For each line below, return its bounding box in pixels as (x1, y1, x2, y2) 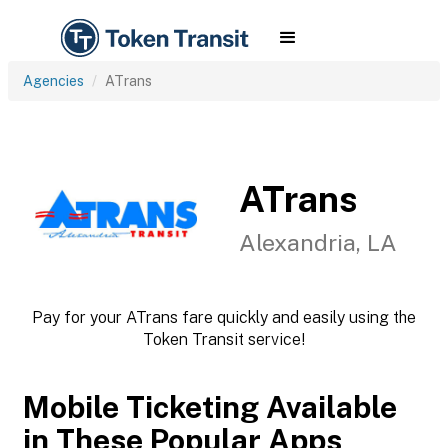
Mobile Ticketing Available (23, 389, 397, 425)
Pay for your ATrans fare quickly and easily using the (32, 308, 416, 327)
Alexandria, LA (239, 229, 397, 256)
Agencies (23, 73, 84, 89)
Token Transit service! (143, 330, 305, 349)
